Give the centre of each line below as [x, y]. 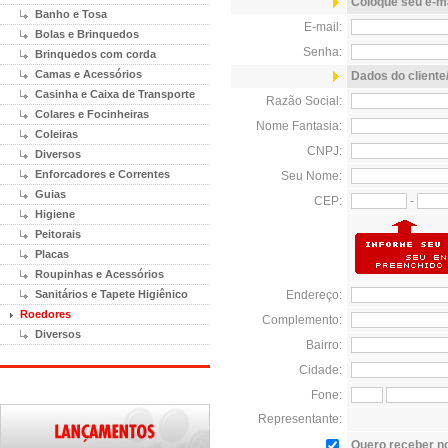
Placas [52, 254]
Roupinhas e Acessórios [99, 274]
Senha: [322, 52]
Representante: [299, 419]
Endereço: [313, 295]
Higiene [55, 214]
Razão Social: [303, 101]
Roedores [45, 314]
